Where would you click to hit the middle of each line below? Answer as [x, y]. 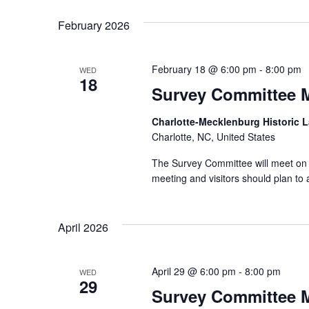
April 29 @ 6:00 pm [193, 271]
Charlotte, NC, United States [213, 137]
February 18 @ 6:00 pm [204, 69]
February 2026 [94, 26]
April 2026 [83, 228]
